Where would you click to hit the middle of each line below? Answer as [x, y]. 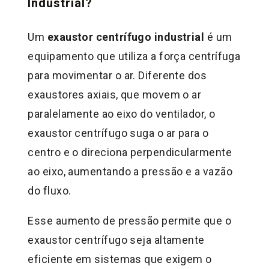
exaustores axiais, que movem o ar [115, 94]
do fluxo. [50, 190]
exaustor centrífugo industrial [126, 37]
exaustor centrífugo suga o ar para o [118, 133]
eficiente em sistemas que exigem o [120, 259]
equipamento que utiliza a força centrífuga [134, 56]
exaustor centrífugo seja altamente [116, 240]
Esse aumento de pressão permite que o [130, 220]
